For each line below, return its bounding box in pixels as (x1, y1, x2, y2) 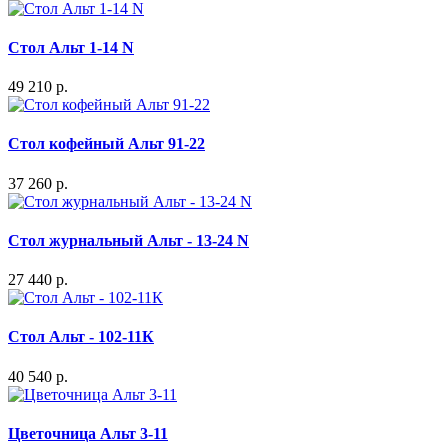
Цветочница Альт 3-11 (8, 424, 168, 442)
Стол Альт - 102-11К (8, 328, 154, 346)
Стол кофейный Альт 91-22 (8, 135, 205, 153)
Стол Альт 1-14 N (8, 38, 134, 56)
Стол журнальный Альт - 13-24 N (8, 231, 249, 249)
